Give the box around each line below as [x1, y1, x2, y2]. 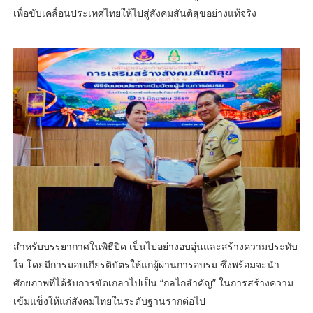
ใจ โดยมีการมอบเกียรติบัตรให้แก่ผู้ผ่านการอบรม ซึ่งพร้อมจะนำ [13, 257, 279, 271]
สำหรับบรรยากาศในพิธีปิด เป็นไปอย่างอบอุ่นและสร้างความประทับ [13, 239, 298, 253]
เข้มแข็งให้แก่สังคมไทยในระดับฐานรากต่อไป [13, 293, 205, 307]
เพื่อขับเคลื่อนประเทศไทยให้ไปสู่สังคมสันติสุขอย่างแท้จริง [13, 6, 256, 20]
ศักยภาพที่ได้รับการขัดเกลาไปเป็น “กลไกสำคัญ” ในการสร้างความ [13, 275, 293, 289]
